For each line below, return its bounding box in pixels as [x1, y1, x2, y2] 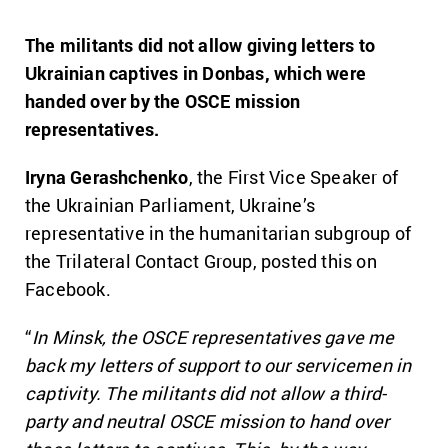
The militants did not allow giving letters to [25, 33, 376, 57]
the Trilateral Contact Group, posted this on [25, 249, 377, 273]
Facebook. [25, 277, 111, 301]
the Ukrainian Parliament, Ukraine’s [25, 193, 315, 217]
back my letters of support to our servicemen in [25, 353, 412, 377]
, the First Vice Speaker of [188, 165, 399, 189]
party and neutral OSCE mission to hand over [25, 409, 390, 433]
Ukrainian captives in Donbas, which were [25, 61, 367, 85]
